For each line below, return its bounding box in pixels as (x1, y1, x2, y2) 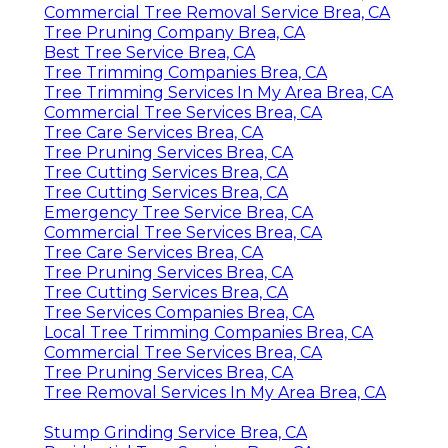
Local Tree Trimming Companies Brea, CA (44, 322, 373, 342)
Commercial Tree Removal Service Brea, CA (44, 2, 390, 22)
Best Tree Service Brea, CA (44, 42, 255, 62)
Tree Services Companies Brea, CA (44, 302, 314, 322)
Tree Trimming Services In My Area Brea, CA (44, 82, 393, 102)
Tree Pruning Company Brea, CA (44, 22, 305, 42)
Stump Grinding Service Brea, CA (44, 422, 307, 442)
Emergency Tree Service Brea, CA (44, 202, 313, 222)
